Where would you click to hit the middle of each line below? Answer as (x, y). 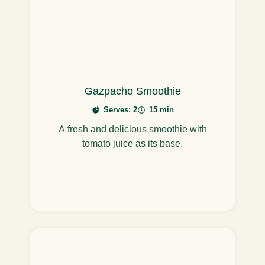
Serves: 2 (120, 110)
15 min (161, 110)
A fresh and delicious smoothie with (132, 129)
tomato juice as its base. (132, 143)
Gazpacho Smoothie (132, 91)
